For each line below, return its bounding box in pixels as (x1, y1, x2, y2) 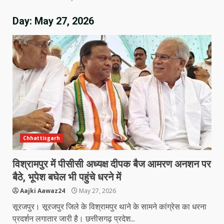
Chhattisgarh (23, 134, 60, 141)
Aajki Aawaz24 (20, 186, 65, 195)
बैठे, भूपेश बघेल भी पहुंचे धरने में (12, 170, 121, 183)
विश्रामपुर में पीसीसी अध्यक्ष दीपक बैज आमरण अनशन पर (12, 157, 211, 170)
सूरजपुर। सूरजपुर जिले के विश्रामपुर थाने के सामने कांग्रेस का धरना (12, 200, 206, 212)
